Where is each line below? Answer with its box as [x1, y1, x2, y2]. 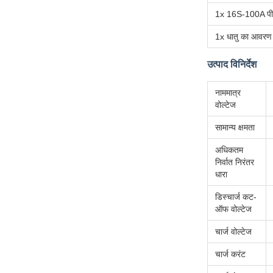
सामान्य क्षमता [215, 122, 255, 133]
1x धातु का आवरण [215, 32, 272, 42]
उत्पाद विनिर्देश [207, 59, 257, 70]
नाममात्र [215, 88, 241, 98]
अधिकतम [215, 145, 243, 155]
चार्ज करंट [215, 249, 246, 260]
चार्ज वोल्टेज [215, 227, 252, 237]
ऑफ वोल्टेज [215, 204, 252, 214]
